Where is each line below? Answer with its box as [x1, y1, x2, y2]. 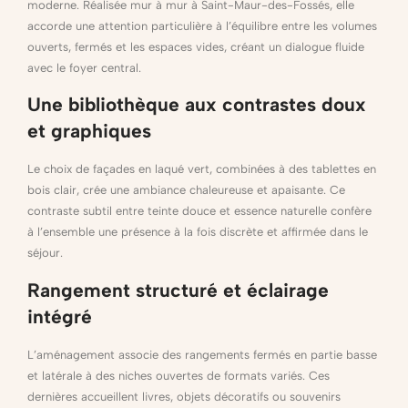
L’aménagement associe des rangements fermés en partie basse [27, 347, 377, 362]
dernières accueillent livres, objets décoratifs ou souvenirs [27, 389, 341, 403]
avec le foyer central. [27, 60, 141, 75]
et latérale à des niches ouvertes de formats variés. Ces [27, 368, 330, 382]
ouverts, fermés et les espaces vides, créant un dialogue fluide [27, 39, 364, 54]
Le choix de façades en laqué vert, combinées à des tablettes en [27, 162, 376, 177]
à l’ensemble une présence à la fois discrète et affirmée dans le [27, 225, 368, 240]
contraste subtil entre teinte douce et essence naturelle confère [27, 204, 372, 219]
